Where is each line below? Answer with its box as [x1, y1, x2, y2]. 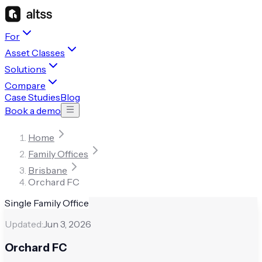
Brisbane [28, 164, 67, 176]
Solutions [5, 63, 46, 75]
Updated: [5, 218, 43, 230]
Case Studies [5, 91, 60, 103]
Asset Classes [5, 47, 65, 58]
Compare [5, 80, 46, 91]
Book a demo [5, 105, 61, 116]
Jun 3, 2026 [43, 218, 91, 230]
